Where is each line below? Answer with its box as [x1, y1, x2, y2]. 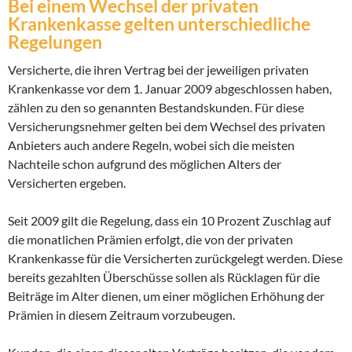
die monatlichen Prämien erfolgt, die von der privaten [8, 232, 293, 247]
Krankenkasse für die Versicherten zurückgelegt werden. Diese [8, 251, 343, 266]
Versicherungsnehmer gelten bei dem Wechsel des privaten [8, 119, 325, 134]
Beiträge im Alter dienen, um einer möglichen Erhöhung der [8, 288, 324, 303]
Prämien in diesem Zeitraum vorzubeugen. [8, 307, 235, 322]
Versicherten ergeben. [8, 175, 126, 190]
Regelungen [8, 31, 102, 53]
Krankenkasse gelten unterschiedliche [8, 13, 310, 35]
